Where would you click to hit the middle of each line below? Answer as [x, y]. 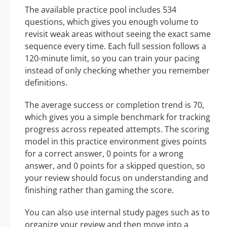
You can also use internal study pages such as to [117, 213]
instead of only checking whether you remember [117, 71]
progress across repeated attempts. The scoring [117, 129]
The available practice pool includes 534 [101, 10]
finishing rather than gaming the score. [99, 190]
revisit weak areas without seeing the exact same [118, 34]
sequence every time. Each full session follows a [116, 46]
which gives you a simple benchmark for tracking [118, 117]
